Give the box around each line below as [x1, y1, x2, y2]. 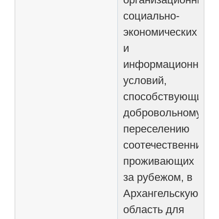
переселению [123, 122, 190, 135]
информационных [123, 58, 212, 70]
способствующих [123, 90, 208, 103]
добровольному [123, 106, 202, 119]
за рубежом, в [123, 171, 193, 183]
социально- [123, 9, 180, 22]
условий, [123, 74, 167, 87]
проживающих [123, 154, 195, 167]
